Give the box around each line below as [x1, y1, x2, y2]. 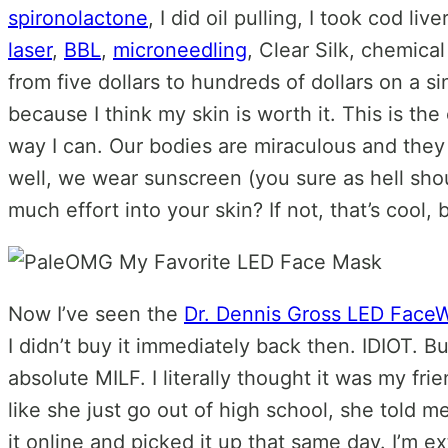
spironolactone [8, 6, 148, 31]
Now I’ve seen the [8, 302, 184, 327]
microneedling [113, 38, 247, 63]
